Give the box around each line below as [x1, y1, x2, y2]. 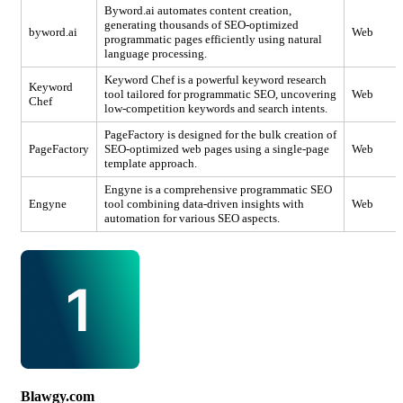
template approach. [104, 157, 197, 171]
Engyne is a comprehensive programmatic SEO [104, 183, 332, 197]
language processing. [104, 47, 207, 61]
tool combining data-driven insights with [104, 197, 304, 211]
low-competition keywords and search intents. [104, 102, 327, 116]
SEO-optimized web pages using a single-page [104, 142, 329, 157]
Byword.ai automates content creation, [104, 4, 291, 18]
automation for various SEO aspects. [104, 211, 280, 226]
